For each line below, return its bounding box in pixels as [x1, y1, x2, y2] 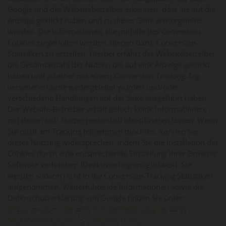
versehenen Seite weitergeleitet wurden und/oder [8, 81, 179, 92]
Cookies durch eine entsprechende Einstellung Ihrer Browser [8, 148, 217, 158]
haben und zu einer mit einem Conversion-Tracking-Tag [8, 70, 200, 81]
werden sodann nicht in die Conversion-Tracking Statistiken [8, 170, 213, 181]
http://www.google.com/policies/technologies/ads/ [8, 203, 185, 214]
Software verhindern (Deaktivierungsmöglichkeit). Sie [8, 159, 191, 169]
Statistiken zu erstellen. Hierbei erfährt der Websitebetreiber [8, 48, 215, 59]
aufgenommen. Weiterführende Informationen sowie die [8, 181, 204, 192]
